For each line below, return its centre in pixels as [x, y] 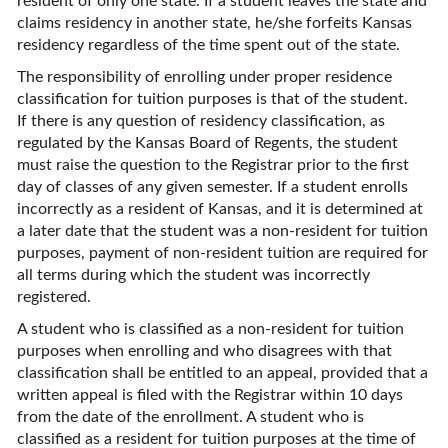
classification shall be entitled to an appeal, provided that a [222, 373]
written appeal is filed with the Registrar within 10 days [210, 395]
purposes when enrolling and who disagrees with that [204, 351]
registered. [54, 297]
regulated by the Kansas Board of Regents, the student [207, 143]
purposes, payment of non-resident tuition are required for [222, 253]
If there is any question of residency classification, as [201, 121]
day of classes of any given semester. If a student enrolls [212, 187]
